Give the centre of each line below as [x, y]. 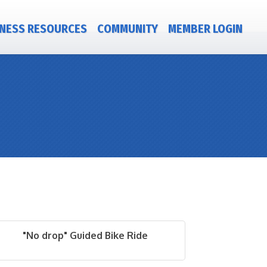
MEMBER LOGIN [205, 29]
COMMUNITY [127, 29]
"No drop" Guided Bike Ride [85, 235]
